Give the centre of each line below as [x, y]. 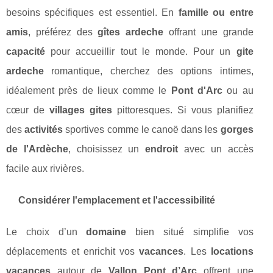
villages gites [80, 110]
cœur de [28, 110]
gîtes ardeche [131, 32]
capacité [26, 52]
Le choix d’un [46, 232]
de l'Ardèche [37, 149]
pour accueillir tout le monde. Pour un [141, 52]
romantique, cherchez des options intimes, [149, 71]
